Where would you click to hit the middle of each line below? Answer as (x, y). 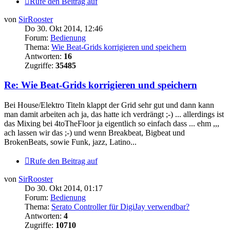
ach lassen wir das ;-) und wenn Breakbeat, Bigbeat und (94, 133)
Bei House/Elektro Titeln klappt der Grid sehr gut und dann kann (109, 105)
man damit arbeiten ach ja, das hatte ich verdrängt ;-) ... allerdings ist (114, 114)
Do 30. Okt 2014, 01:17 (64, 188)
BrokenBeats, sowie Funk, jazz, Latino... (70, 142)
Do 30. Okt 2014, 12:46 (64, 28)
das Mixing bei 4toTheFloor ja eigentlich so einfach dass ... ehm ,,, (112, 124)
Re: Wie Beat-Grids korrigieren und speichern (101, 85)
